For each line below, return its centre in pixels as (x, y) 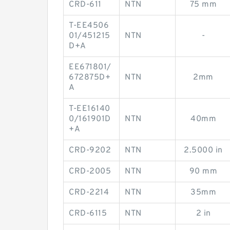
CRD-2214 (89, 193)
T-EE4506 (89, 26)
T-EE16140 (90, 109)
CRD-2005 (90, 171)
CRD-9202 (90, 150)
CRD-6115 (88, 214)
